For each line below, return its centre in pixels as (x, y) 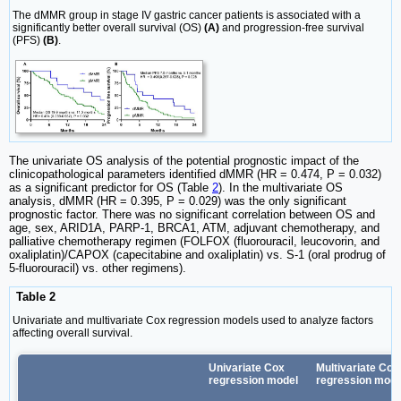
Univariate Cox (247, 368)
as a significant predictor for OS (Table (111, 188)
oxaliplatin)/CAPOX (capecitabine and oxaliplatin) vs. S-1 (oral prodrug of (197, 255)
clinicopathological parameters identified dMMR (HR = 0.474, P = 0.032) (195, 175)
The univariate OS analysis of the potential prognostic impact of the (184, 161)
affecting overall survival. (73, 333)
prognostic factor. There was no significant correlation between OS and (192, 215)
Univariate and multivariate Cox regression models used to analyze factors (193, 321)
